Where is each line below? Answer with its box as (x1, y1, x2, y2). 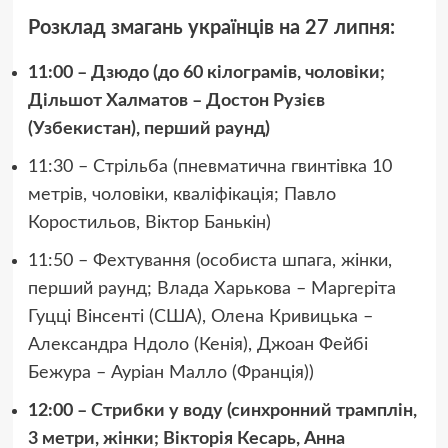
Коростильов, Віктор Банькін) (27, 214, 271, 233)
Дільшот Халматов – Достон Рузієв (27, 92, 325, 111)
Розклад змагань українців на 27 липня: (27, 18, 395, 39)
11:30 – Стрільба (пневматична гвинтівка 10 (27, 158, 392, 177)
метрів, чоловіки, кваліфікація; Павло (27, 186, 336, 205)
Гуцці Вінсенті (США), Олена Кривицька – (27, 308, 373, 327)
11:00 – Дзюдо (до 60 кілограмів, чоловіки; (27, 64, 385, 83)
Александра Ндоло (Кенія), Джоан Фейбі (27, 336, 368, 355)
